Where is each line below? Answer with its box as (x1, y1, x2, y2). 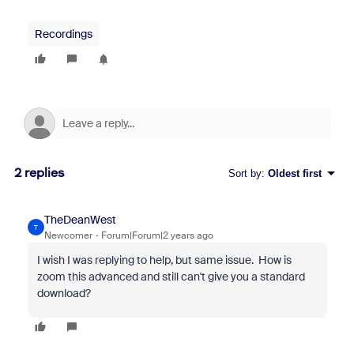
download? (36, 286, 91, 300)
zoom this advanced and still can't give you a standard (36, 269, 305, 284)
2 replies (13, 165, 65, 180)
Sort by (228, 167, 262, 179)
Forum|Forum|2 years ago (100, 229, 213, 242)
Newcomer (43, 229, 92, 242)
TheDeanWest (43, 213, 116, 227)
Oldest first (267, 167, 322, 179)
